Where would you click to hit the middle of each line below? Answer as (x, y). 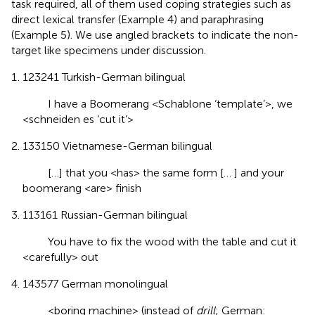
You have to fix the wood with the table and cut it (160, 241)
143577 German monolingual (95, 283)
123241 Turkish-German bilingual (104, 77)
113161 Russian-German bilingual (105, 214)
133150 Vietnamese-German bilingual (117, 146)
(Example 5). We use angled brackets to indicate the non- (155, 34)
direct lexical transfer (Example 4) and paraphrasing (137, 19)
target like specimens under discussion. (109, 50)
